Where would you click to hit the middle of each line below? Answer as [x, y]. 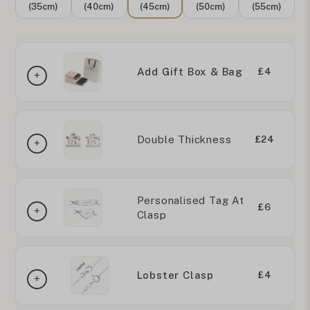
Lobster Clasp [175, 275]
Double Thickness [184, 140]
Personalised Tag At [190, 200]
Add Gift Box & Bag [190, 72]
